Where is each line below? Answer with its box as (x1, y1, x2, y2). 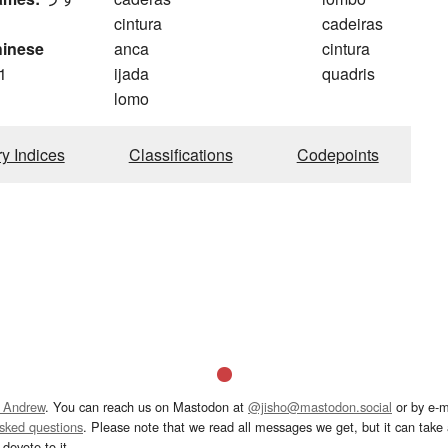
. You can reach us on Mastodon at (45, 397, 248, 417)
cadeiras (322, 12, 384, 36)
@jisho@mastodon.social (248, 397, 392, 417)
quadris (322, 62, 376, 86)
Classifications (128, 143, 233, 167)
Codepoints (296, 143, 379, 167)
